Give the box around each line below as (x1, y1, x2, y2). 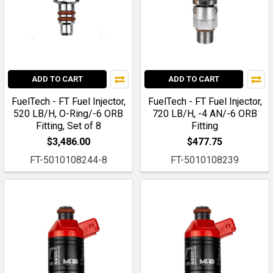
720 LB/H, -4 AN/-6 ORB (152, 108, 257, 120)
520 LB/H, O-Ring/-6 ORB (13, 108, 123, 120)
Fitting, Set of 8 (35, 120, 101, 132)
